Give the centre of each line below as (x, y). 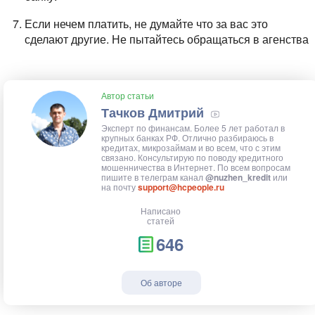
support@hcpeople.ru (181, 187)
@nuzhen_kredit (238, 178)
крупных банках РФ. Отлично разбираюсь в (187, 138)
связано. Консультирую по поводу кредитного (192, 157)
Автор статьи (128, 95)
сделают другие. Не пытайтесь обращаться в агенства (167, 39)
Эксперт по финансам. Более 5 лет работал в (193, 128)
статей (161, 221)
